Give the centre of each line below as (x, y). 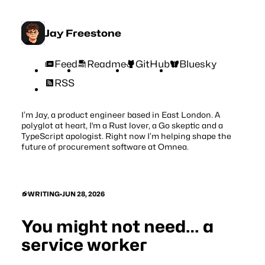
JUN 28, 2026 (83, 194)
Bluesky (198, 64)
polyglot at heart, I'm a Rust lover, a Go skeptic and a (122, 126)
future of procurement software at (89, 147)
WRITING (43, 194)
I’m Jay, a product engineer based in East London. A (120, 115)
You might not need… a (117, 226)
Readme (106, 64)
